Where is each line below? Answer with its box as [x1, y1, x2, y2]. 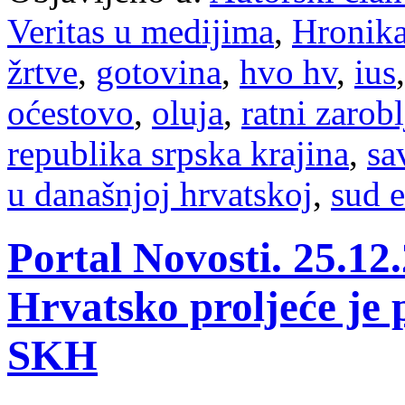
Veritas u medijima [7, 11, 274, 51]
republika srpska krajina [7, 133, 349, 173]
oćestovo [7, 92, 134, 132]
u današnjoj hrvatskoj [7, 174, 313, 213]
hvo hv [240, 52, 336, 91]
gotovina [96, 52, 221, 91]
